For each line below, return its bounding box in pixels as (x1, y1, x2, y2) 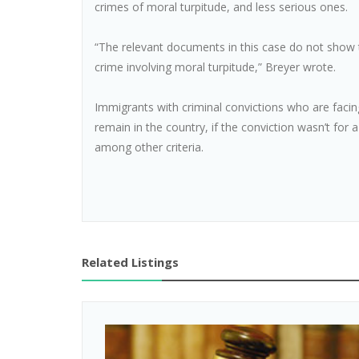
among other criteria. (95, 139, 204, 155)
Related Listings (82, 254, 179, 270)
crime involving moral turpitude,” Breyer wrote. (95, 59, 336, 75)
